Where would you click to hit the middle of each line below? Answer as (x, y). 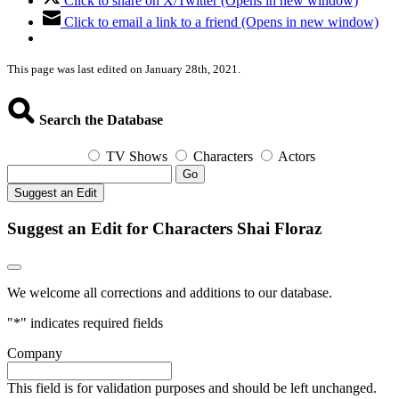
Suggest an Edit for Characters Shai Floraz (164, 228)
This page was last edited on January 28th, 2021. (124, 69)
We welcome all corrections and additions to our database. (170, 293)
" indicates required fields (92, 323)
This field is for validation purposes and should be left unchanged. (192, 388)
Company (35, 354)
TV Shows (137, 156)
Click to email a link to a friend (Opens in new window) (221, 22)
